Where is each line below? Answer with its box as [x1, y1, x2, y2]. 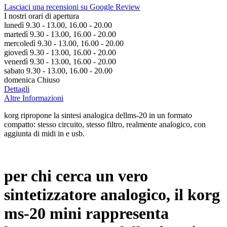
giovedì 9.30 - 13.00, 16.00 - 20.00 [4, 48, 116, 57]
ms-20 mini [4, 204, 82, 222]
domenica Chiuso [4, 75, 60, 85]
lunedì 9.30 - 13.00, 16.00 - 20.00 [4, 21, 112, 30]
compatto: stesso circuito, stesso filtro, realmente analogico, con [4, 120, 206, 129]
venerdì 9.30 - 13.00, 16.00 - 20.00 [4, 57, 116, 66]
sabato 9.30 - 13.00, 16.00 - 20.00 [4, 66, 112, 75]
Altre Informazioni [4, 94, 63, 103]
